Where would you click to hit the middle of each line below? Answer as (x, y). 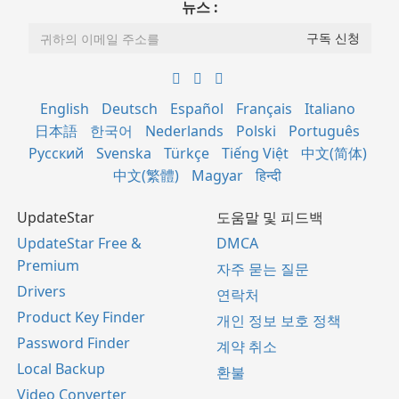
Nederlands (184, 131)
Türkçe (186, 154)
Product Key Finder (81, 318)
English (64, 109)
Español (196, 109)
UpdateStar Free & (79, 244)
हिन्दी (269, 176)
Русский (56, 154)
